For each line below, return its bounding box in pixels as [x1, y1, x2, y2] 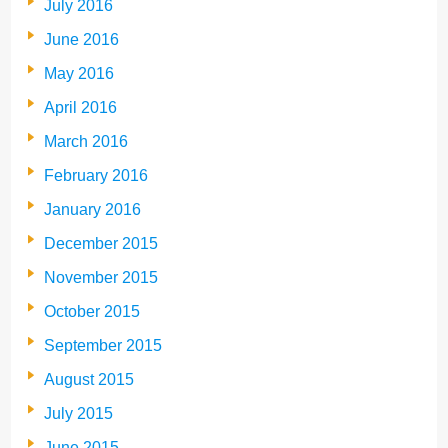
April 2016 [44, 99, 117, 117]
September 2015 [44, 337, 162, 355]
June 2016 [44, 31, 119, 49]
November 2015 [44, 269, 158, 287]
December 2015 [44, 235, 158, 253]
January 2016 [44, 201, 141, 219]
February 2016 [44, 167, 148, 185]
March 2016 [44, 133, 128, 151]
